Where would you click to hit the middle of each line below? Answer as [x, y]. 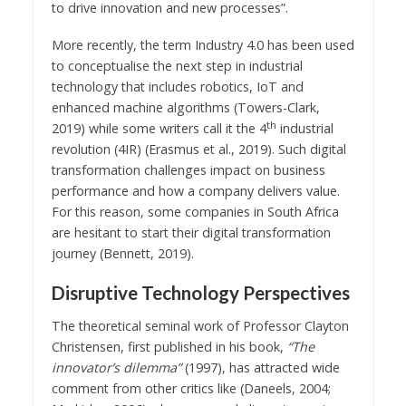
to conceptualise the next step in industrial [177, 66]
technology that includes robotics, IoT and [177, 87]
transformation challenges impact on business [188, 170]
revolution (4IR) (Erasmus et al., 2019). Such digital [198, 150]
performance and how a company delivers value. [195, 191]
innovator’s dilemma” [116, 367]
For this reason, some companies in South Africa [195, 212]
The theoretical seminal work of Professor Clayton [200, 325]
